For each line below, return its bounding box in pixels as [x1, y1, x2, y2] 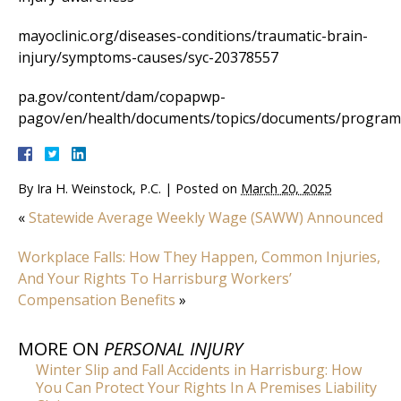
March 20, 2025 [241, 180, 331, 198]
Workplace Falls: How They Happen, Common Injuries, [18, 247, 380, 268]
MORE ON [18, 337, 104, 362]
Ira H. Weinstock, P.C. [37, 180, 161, 198]
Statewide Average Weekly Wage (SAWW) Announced [29, 208, 383, 228]
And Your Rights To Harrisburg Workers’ [18, 269, 292, 289]
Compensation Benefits [18, 290, 175, 311]
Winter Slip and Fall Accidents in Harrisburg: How [36, 360, 362, 380]
